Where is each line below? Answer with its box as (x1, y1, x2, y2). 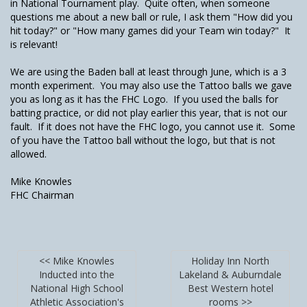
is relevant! (10, 38, 58, 51)
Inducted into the (39, 268, 114, 281)
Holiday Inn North (191, 254, 269, 267)
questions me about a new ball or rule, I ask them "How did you (10, 10, 293, 23)
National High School (30, 282, 123, 295)
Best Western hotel (187, 282, 273, 295)
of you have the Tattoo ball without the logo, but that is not (10, 134, 275, 147)
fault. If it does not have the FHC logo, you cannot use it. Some (10, 120, 295, 133)
